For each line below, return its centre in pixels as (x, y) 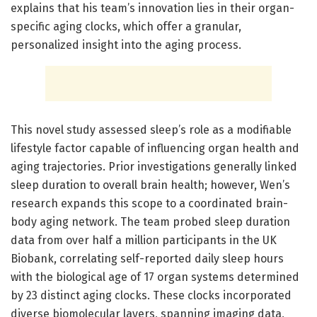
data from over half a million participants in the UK (144, 240)
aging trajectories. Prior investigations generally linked (154, 166)
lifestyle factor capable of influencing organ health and (155, 148)
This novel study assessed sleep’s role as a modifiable (151, 129)
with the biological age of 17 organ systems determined (155, 277)
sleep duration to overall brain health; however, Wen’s (150, 185)
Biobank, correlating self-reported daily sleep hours (147, 258)
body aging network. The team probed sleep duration (150, 221)
